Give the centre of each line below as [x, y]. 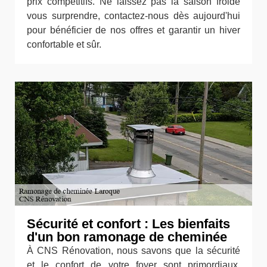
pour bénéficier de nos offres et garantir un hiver [133, 30]
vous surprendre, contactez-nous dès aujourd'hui [133, 16]
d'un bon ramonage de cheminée [127, 237]
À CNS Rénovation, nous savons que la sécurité [133, 250]
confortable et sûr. [64, 45]
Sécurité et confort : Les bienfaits [128, 223]
